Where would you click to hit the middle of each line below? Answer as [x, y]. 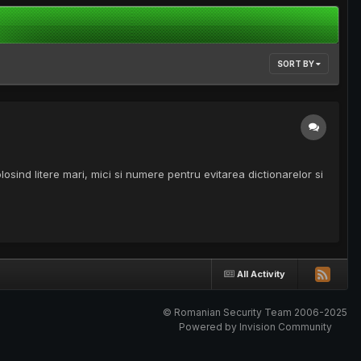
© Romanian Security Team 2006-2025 [255, 313]
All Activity [261, 274]
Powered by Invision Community [255, 327]
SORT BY [297, 64]
